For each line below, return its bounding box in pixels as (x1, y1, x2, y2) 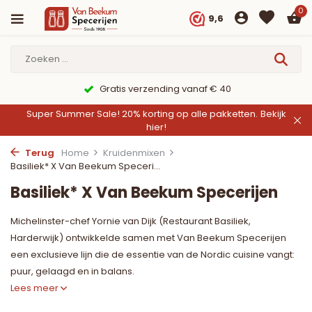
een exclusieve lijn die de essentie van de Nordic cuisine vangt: (10, 248, 295, 261)
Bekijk (260, 107, 286, 120)
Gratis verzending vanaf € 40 (97, 82, 231, 95)
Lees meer (10, 281, 61, 295)
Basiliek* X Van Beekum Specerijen (10, 182, 278, 203)
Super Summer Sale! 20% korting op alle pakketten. (26, 107, 258, 120)
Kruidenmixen (103, 146, 165, 159)
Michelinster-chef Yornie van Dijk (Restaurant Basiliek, (10, 214, 251, 228)
